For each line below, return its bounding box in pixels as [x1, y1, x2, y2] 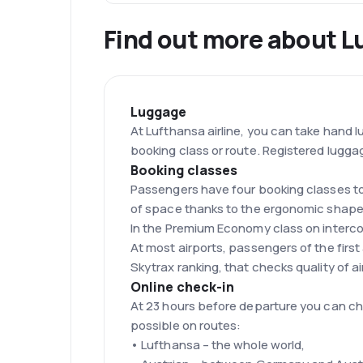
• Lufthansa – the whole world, [130, 336, 305, 354]
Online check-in [130, 278, 235, 297]
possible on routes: [130, 317, 241, 335]
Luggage [130, 103, 187, 122]
